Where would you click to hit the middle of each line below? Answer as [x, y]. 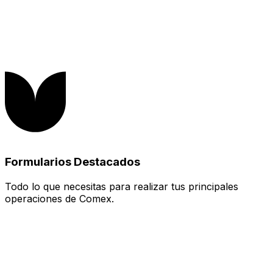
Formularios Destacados [73, 162]
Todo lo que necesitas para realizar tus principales [122, 187]
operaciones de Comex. [59, 199]
